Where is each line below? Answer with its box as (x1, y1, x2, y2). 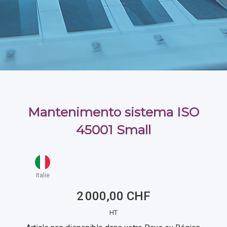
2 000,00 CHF (77, 189, 150, 203)
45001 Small (76, 122, 151, 137)
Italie (35, 172, 50, 179)
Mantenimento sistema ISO (28, 104, 199, 120)
